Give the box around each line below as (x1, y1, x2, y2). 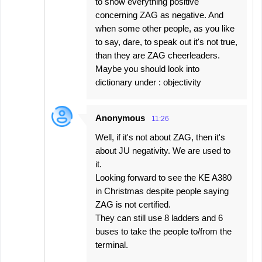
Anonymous (95, 113, 145, 123)
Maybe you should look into (95, 64, 199, 74)
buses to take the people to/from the (95, 226, 232, 237)
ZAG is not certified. (95, 199, 171, 210)
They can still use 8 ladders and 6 (95, 213, 223, 223)
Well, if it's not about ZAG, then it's (95, 132, 225, 143)
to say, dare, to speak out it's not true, (95, 37, 237, 47)
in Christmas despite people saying (95, 186, 229, 196)
